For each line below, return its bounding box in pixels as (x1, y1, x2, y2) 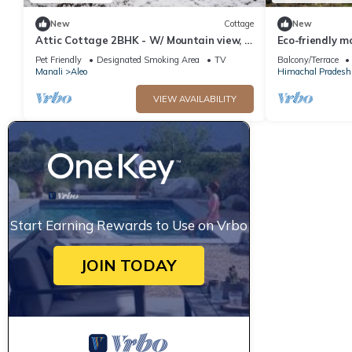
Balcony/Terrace (277, 53, 339, 65)
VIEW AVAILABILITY (152, 93, 236, 104)
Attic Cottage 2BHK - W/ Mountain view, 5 (35, 33, 251, 46)
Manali (35, 65, 63, 77)
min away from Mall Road (35, 47, 164, 60)
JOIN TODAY (80, 255, 178, 275)
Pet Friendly (35, 53, 82, 65)
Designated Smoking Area (97, 53, 200, 65)
